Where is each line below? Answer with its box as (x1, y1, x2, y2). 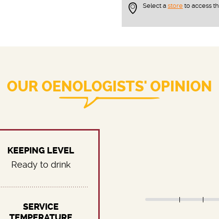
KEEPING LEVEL (7, 145, 74, 156)
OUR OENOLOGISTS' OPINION (7, 77, 212, 95)
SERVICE (23, 201, 59, 212)
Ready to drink (11, 159, 70, 170)
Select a (143, 1, 168, 9)
